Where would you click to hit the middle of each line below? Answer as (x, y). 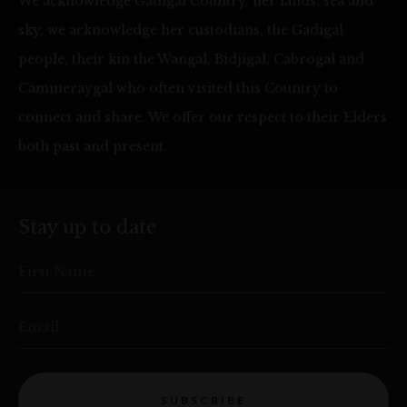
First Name (57, 272)
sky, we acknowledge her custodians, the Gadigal (181, 30)
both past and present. (93, 147)
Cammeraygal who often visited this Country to (178, 89)
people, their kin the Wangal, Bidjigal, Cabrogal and (191, 60)
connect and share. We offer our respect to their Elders (203, 118)
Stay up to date (87, 228)
